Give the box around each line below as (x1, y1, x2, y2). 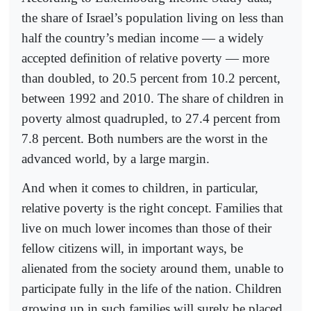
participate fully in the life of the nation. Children (22, 281, 282, 296)
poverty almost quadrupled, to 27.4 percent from (22, 111, 280, 126)
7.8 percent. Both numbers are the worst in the (22, 131, 267, 146)
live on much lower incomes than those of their (22, 221, 271, 236)
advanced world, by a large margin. (22, 151, 210, 167)
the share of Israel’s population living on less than (22, 10, 284, 26)
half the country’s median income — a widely (22, 31, 264, 46)
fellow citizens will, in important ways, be (22, 241, 243, 256)
